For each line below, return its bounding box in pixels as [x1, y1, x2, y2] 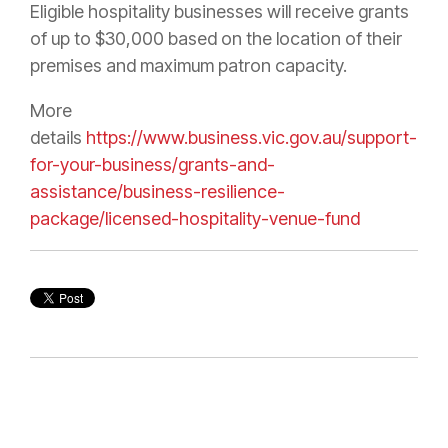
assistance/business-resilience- [30, 181, 285, 203]
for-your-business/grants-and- [30, 154, 275, 176]
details [30, 127, 86, 149]
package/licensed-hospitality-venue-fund [30, 208, 360, 230]
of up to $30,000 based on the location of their [30, 28, 402, 50]
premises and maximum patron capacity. [30, 55, 351, 77]
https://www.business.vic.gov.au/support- [86, 127, 417, 149]
